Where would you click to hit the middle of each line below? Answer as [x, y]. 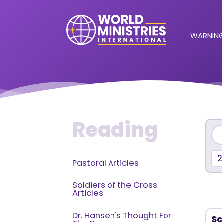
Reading [115, 130]
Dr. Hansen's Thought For [122, 215]
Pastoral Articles [106, 163]
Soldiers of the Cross [115, 185]
